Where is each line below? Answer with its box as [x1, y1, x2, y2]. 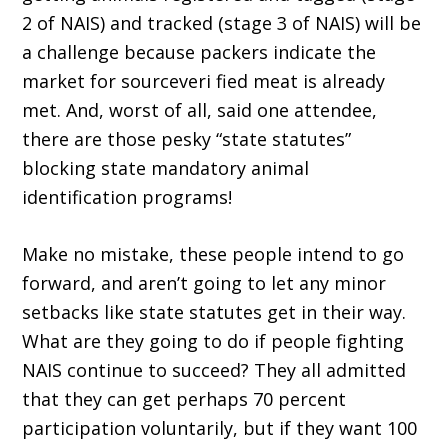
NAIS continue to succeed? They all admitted [22, 358, 407, 383]
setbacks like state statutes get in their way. [22, 300, 407, 325]
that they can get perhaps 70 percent [22, 387, 347, 412]
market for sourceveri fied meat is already [22, 69, 386, 94]
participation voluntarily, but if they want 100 [22, 416, 418, 441]
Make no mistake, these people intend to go [22, 242, 405, 267]
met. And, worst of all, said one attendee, [22, 98, 378, 123]
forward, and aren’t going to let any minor [22, 271, 387, 296]
